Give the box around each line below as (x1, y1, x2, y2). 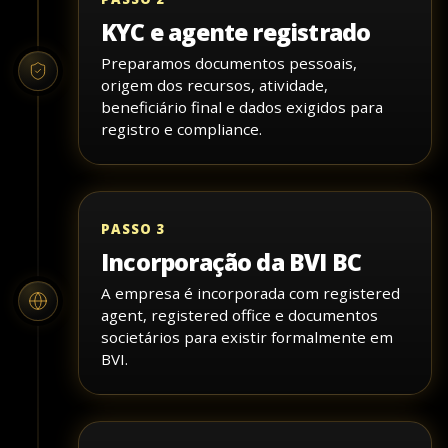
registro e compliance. (101, 119, 262, 140)
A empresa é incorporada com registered (101, 283, 400, 304)
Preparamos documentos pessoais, (101, 53, 357, 74)
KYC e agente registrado (101, 16, 371, 49)
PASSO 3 (101, 220, 166, 239)
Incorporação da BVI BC (101, 246, 362, 279)
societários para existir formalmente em (101, 327, 393, 348)
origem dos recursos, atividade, (101, 75, 328, 96)
